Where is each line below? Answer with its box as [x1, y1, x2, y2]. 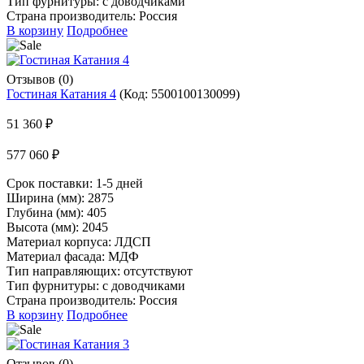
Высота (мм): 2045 [6, 219, 108, 234]
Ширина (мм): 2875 [6, 190, 114, 205]
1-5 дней [96, 175, 143, 190]
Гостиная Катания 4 [6, 86, 116, 101]
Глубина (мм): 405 [6, 205, 106, 219]
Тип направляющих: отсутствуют [6, 263, 193, 278]
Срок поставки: [6, 175, 96, 190]
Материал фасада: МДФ [6, 249, 139, 263]
